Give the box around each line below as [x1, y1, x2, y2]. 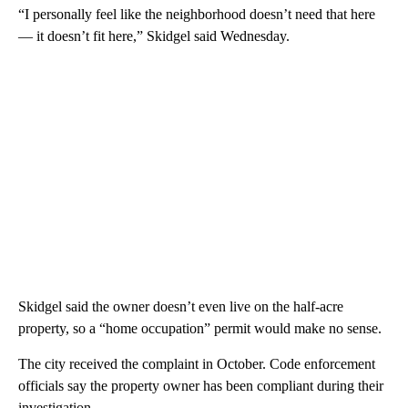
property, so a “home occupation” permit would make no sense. [18, 321, 382, 337]
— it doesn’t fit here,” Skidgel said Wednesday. [18, 28, 290, 45]
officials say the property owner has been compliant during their [18, 378, 383, 394]
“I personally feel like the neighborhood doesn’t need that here [18, 6, 375, 23]
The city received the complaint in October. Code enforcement [18, 356, 375, 372]
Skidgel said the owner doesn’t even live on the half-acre [18, 299, 343, 315]
